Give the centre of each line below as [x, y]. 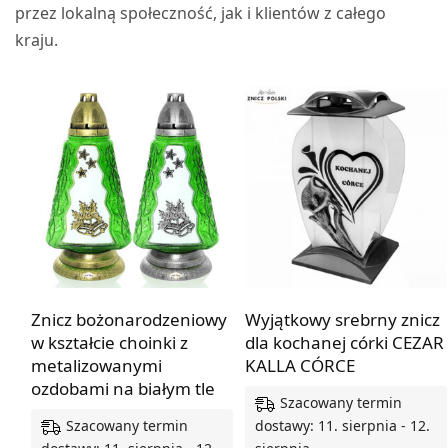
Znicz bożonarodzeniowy [129, 319]
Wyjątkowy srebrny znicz [342, 319]
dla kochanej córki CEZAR [344, 342]
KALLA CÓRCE [300, 365]
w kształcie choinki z [109, 342]
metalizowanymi [96, 365]
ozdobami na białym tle [123, 388]
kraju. [36, 39]
